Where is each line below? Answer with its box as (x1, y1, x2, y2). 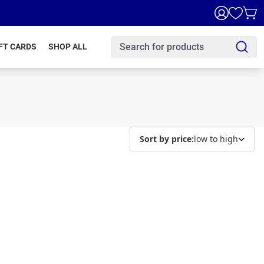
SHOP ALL (48, 42, 87, 51)
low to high (194, 133, 238, 144)
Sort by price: (140, 133, 194, 144)
